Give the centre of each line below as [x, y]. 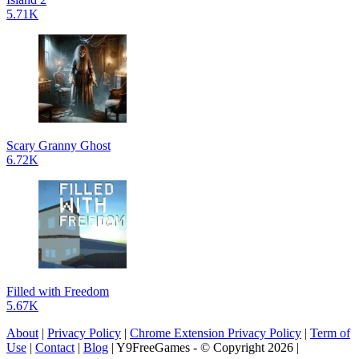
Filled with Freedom [58, 291]
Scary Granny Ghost [58, 145]
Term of [330, 333]
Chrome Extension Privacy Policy [216, 333]
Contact [55, 347]
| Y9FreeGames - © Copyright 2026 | [204, 347]
